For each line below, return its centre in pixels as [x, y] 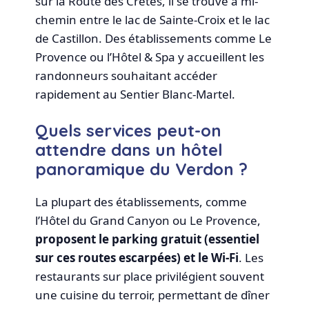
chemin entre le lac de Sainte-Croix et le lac [153, 19]
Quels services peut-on [129, 131]
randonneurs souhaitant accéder [127, 75]
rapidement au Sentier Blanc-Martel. [136, 94]
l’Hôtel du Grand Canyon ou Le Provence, [148, 221]
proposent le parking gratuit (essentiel [148, 239]
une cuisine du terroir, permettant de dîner [153, 295]
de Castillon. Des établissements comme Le [154, 38]
